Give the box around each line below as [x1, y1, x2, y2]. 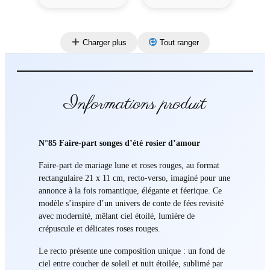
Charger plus [80, 37, 127, 47]
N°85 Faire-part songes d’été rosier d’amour [38, 137, 200, 148]
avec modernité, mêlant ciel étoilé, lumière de [38, 210, 195, 221]
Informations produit [64, 91, 206, 117]
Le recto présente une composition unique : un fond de [38, 245, 225, 256]
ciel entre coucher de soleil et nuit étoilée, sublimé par [38, 258, 223, 268]
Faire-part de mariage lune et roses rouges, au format [38, 160, 219, 170]
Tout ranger [157, 37, 199, 47]
